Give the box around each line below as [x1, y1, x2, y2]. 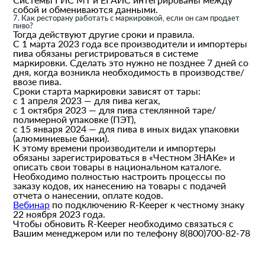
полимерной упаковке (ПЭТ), [13, 114, 137, 125]
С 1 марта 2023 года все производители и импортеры [13, 38, 248, 50]
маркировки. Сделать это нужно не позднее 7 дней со [13, 57, 249, 69]
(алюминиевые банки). [13, 132, 110, 144]
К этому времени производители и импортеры [13, 142, 216, 154]
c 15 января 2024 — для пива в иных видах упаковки [13, 123, 240, 135]
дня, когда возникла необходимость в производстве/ [13, 66, 245, 78]
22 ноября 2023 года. [13, 208, 106, 220]
